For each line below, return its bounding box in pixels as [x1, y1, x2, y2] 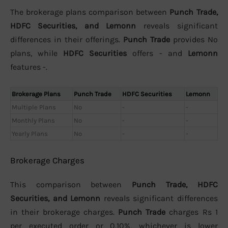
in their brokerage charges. [10, 207, 118, 217]
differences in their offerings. [10, 35, 123, 45]
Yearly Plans [12, 129, 48, 137]
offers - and [127, 48, 188, 59]
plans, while [10, 48, 63, 59]
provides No [170, 35, 218, 45]
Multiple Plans [12, 103, 56, 111]
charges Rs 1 [165, 207, 218, 217]
